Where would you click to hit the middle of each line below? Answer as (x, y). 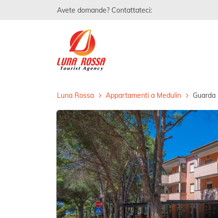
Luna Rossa (75, 95)
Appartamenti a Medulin (143, 95)
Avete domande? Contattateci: (104, 10)
